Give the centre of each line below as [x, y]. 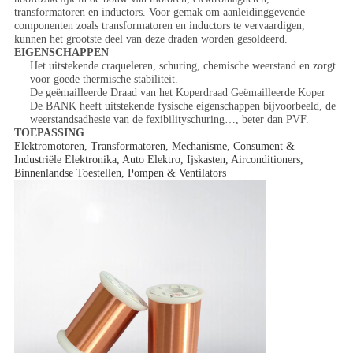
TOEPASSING [49, 133]
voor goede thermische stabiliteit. [104, 80]
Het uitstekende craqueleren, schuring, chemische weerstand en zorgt [182, 66]
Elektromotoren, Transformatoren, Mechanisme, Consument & [154, 147]
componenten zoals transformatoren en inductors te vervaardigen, [159, 26]
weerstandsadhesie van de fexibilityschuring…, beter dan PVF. [169, 120]
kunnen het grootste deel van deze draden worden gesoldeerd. [150, 39]
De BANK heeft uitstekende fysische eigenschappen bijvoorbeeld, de [182, 106]
